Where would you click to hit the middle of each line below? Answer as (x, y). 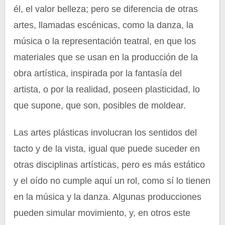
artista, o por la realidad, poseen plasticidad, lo (107, 89)
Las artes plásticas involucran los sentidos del (105, 133)
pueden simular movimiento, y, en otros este (102, 213)
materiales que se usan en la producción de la (106, 57)
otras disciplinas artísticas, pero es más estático (109, 165)
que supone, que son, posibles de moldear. (100, 105)
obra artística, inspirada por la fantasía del (98, 73)
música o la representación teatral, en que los (105, 41)
